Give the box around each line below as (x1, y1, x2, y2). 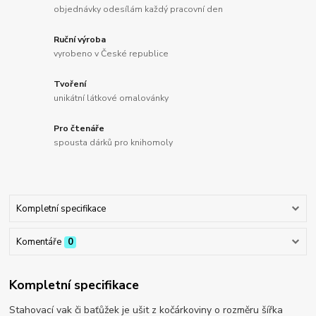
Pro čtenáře (54, 122, 105, 134)
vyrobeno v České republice (54, 47, 169, 59)
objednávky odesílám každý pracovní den (54, 3, 224, 15)
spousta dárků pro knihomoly (54, 136, 174, 148)
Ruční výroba (54, 34, 107, 46)
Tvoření (54, 78, 87, 90)
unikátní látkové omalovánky (54, 92, 169, 104)
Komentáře (16, 236, 61, 249)
